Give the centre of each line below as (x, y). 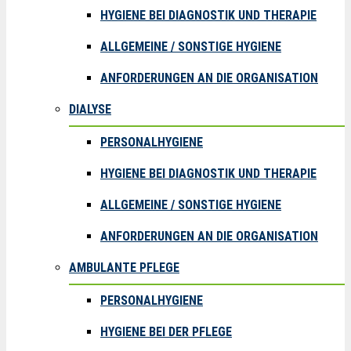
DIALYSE (90, 109)
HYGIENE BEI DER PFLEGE (166, 332)
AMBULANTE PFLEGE (124, 268)
